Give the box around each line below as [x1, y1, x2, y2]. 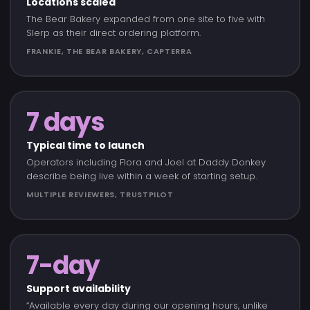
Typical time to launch [26, 138, 145, 152]
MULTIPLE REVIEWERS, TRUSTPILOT [26, 189, 174, 200]
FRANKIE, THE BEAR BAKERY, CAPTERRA [26, 46, 192, 57]
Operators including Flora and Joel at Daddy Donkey [26, 156, 266, 169]
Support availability [26, 282, 131, 295]
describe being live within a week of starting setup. [26, 170, 257, 183]
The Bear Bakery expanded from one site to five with [26, 12, 265, 26]
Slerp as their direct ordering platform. [26, 26, 201, 39]
